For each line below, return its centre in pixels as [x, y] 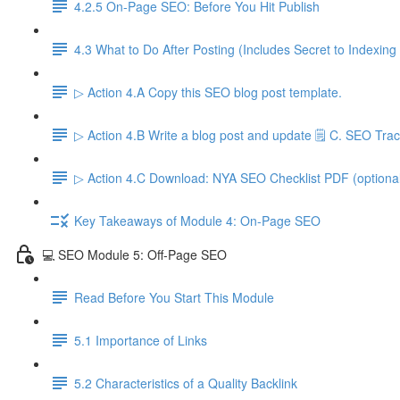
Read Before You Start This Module [174, 297]
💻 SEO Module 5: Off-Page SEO [134, 254]
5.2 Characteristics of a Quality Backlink [186, 383]
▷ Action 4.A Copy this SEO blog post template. [208, 92]
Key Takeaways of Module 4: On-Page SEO [197, 220]
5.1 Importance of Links [141, 340]
